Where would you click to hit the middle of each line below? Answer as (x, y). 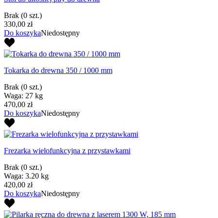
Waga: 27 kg (23, 95)
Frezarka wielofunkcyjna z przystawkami (67, 150)
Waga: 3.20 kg (26, 176)
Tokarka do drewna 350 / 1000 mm (58, 70)
